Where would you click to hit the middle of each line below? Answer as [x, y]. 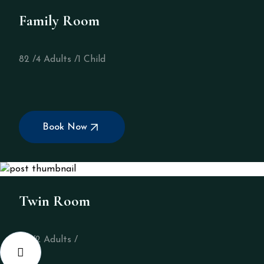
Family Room [59, 21]
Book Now [65, 127]
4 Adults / [57, 60]
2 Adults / [57, 240]
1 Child [92, 60]
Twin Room [55, 201]
